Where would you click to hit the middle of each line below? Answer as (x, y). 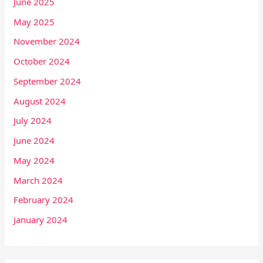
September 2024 (48, 81)
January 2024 (41, 220)
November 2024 (47, 41)
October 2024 (42, 61)
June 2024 (34, 141)
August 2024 (40, 101)
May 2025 (34, 21)
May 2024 (34, 160)
